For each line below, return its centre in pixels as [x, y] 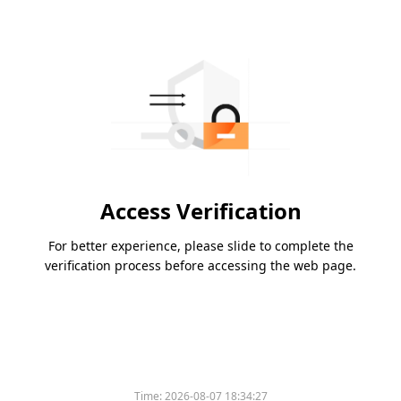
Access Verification [200, 211]
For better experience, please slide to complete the [200, 246]
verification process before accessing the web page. [200, 266]
